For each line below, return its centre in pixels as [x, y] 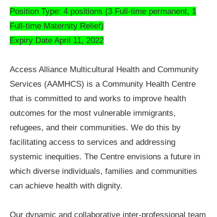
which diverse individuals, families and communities [103, 171]
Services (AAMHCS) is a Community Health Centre [103, 84]
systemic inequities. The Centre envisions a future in [105, 157]
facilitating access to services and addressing [93, 142]
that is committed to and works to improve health [98, 99]
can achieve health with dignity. [66, 186]
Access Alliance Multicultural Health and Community [104, 70]
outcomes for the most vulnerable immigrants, [93, 113]
